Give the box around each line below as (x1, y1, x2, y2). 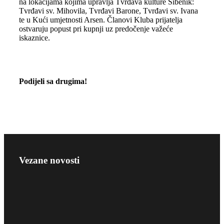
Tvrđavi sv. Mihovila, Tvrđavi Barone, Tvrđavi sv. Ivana (18, 6, 198, 15)
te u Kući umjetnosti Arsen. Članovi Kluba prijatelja (18, 15, 182, 24)
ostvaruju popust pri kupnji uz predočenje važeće (18, 24, 173, 33)
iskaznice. (18, 33, 50, 42)
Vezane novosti (18, 155, 79, 166)
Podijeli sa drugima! (18, 77, 87, 86)
